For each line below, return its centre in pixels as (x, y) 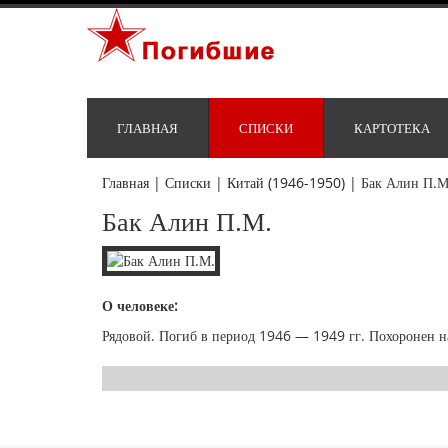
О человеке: (140, 306)
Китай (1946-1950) (286, 183)
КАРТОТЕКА (392, 128)
